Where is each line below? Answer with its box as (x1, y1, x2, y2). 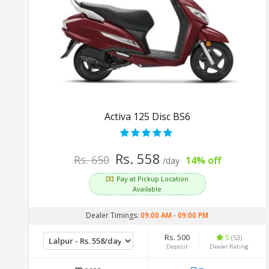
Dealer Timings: (86, 210, 141, 220)
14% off (185, 153, 221, 167)
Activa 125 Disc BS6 (104, 109, 190, 123)
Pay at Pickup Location (116, 174, 189, 183)
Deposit (166, 242, 188, 250)
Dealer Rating (210, 242, 249, 250)
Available (133, 184, 162, 193)
